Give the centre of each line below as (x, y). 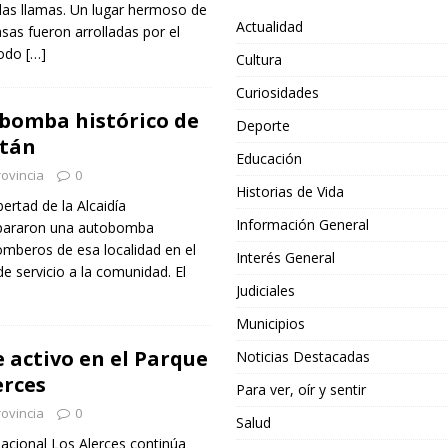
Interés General (286, 257)
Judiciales (266, 290)
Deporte (263, 125)
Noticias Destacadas (303, 356)
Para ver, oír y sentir (301, 389)
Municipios (271, 323)
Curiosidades (278, 92)
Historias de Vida (290, 191)
